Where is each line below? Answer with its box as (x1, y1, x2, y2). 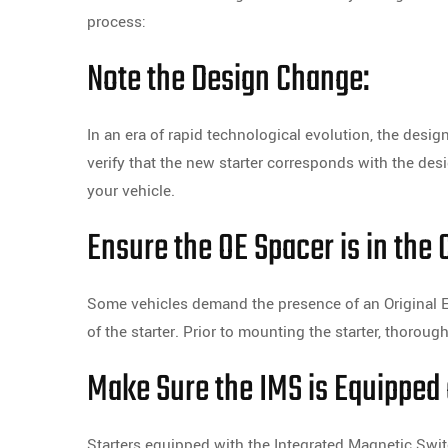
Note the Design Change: (87, 52, 370, 110)
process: (87, 11, 146, 34)
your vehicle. (87, 180, 175, 203)
